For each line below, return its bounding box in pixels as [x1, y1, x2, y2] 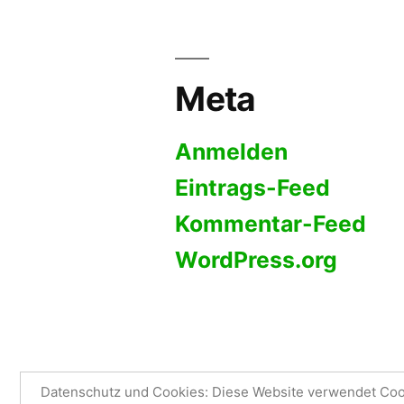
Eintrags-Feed [175, 174, 331, 202]
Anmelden [175, 138, 289, 166]
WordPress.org [175, 246, 338, 274]
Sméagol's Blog [175, 376, 278, 394]
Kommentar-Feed [175, 210, 367, 238]
